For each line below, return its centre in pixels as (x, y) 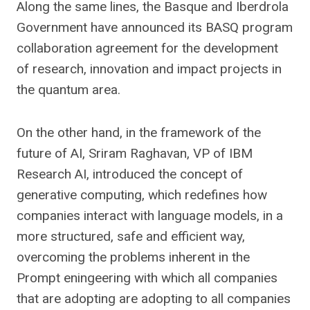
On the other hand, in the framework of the (139, 133)
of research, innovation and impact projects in (149, 69)
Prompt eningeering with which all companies (147, 278)
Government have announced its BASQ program (155, 27)
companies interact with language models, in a (150, 216)
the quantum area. (69, 90)
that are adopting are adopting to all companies (154, 299)
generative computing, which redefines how (142, 195)
